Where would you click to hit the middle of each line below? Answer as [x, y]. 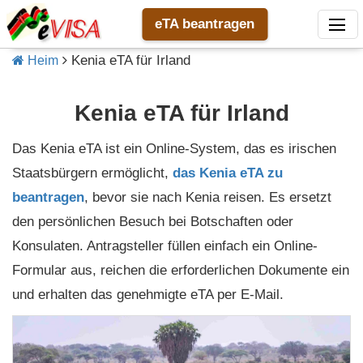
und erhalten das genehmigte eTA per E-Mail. [148, 295]
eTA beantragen [205, 23]
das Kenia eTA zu [228, 173]
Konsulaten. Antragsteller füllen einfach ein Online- [165, 246]
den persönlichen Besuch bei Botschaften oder [153, 222]
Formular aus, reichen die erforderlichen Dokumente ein [181, 271]
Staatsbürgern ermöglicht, [92, 173]
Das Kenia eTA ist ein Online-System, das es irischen [174, 149]
